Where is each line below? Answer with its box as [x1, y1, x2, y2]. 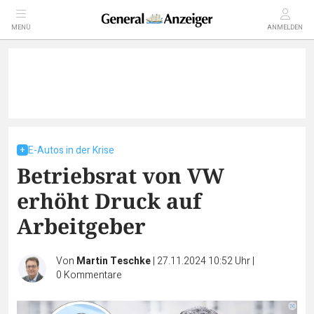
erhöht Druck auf [17, 186, 201, 215]
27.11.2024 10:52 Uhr [157, 254, 252, 268]
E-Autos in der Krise [28, 143, 114, 158]
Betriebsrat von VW [17, 161, 224, 190]
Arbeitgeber [17, 212, 146, 240]
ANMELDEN [267, 23, 303, 32]
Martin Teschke [76, 254, 151, 268]
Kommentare [64, 268, 122, 282]
